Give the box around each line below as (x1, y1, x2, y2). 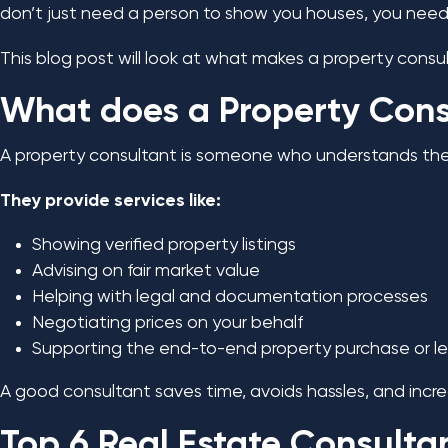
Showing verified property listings (32, 236, 296, 254)
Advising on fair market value (32, 262, 260, 280)
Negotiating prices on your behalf (32, 314, 303, 332)
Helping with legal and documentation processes (32, 288, 428, 306)
